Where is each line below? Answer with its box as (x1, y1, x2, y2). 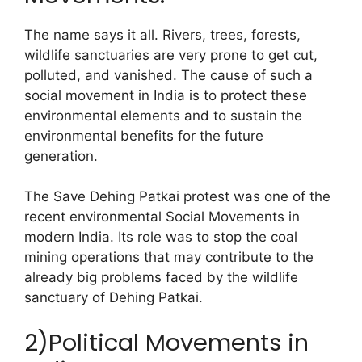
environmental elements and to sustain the (24, 107, 302, 124)
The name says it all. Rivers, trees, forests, (24, 26, 301, 43)
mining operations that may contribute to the (24, 249, 314, 266)
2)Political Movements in (24, 326, 309, 359)
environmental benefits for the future (24, 127, 263, 144)
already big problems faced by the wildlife (24, 269, 298, 286)
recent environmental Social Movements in (24, 208, 300, 225)
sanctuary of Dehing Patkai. (24, 289, 203, 306)
